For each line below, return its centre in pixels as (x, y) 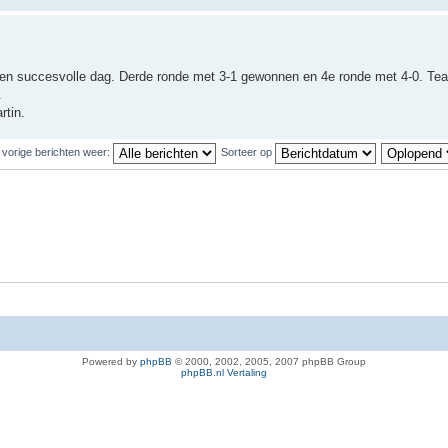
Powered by (111, 361)
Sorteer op (248, 151)
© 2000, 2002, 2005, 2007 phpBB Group (269, 361)
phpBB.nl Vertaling (224, 372)
